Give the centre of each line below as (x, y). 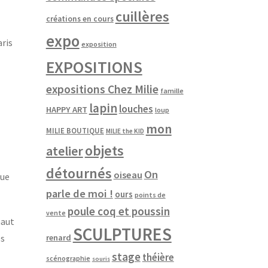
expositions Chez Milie (102, 89)
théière (158, 257)
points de (150, 194)
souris (101, 258)
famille (172, 90)
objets (104, 150)
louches (136, 109)
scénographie (68, 258)
